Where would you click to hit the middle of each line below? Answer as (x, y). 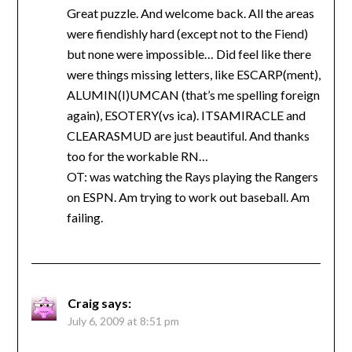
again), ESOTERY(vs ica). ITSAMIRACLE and (186, 115)
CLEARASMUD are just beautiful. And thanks (188, 136)
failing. (84, 218)
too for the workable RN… (137, 156)
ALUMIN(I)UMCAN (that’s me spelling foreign (193, 95)
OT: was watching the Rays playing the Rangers (192, 177)
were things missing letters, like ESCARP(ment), (193, 75)
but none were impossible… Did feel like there (189, 54)
